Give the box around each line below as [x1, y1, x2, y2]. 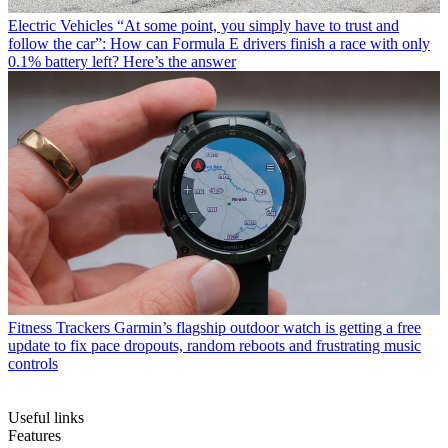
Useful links [8, 408, 84, 426]
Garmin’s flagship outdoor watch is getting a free [114, 318, 421, 336]
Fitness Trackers [8, 318, 110, 336]
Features [8, 426, 61, 444]
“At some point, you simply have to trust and [117, 17, 399, 35]
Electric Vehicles [8, 17, 113, 35]
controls [8, 354, 58, 372]
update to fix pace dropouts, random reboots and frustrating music [8, 336, 421, 354]
